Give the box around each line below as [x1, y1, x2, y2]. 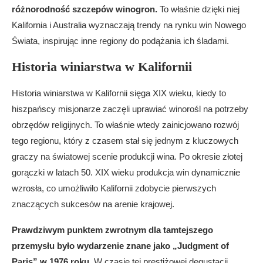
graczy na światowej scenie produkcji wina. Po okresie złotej [12, 151, 242, 161]
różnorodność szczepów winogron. [12, 4, 157, 14]
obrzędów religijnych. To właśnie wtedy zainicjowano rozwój [12, 120, 239, 130]
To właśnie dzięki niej [157, 4, 240, 14]
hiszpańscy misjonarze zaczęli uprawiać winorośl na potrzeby [12, 104, 248, 114]
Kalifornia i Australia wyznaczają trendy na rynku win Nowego [12, 20, 246, 30]
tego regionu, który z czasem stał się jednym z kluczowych [12, 136, 238, 146]
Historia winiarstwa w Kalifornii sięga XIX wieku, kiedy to [12, 88, 226, 98]
